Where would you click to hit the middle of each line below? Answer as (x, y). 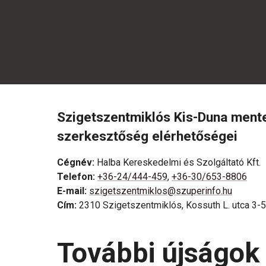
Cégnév (75, 162)
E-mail (71, 191)
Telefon (75, 177)
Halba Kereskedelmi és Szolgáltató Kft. (179, 162)
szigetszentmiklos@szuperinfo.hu (161, 191)
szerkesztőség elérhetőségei (147, 136)
